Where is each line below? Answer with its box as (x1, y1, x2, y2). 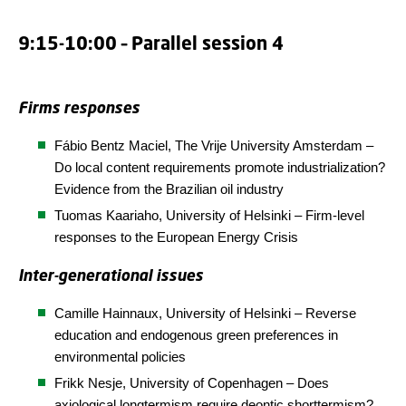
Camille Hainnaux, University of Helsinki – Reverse (54, 305, 356, 321)
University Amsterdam (227, 138, 366, 153)
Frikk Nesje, (54, 375, 130, 391)
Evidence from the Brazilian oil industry (54, 181, 284, 197)
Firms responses (18, 98, 140, 117)
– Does (286, 375, 329, 391)
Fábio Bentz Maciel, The (54, 138, 201, 153)
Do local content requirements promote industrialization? (54, 159, 385, 175)
